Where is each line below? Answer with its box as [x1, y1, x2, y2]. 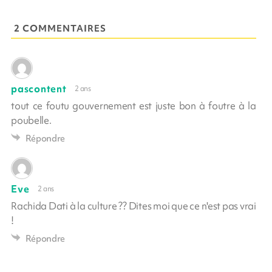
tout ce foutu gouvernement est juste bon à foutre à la [11, 98, 256, 112]
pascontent [11, 81, 67, 95]
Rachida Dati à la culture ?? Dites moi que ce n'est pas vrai [11, 199, 256, 212]
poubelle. [11, 113, 52, 127]
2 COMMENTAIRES [14, 22, 107, 35]
